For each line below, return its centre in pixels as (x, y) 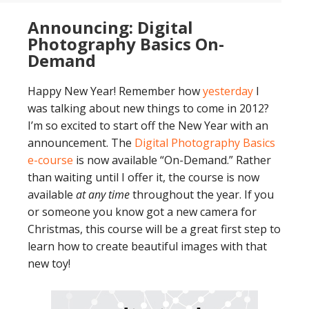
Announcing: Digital (110, 28)
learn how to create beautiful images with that (147, 247)
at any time (103, 195)
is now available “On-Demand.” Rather (172, 160)
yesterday (228, 91)
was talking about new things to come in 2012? (148, 109)
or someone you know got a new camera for (142, 212)
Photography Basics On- (126, 44)
